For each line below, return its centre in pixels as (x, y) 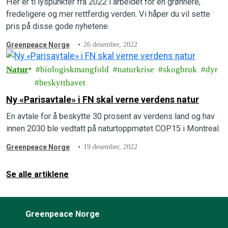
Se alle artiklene (37, 175)
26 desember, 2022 (111, 44)
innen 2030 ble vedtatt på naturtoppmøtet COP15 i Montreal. (113, 129)
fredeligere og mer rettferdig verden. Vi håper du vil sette (108, 14)
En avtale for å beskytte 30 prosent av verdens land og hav (110, 117)
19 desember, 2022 (111, 147)
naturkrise (136, 70)
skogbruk (180, 70)
